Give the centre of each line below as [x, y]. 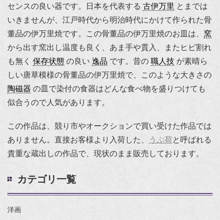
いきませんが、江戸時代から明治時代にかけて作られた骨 [110, 20]
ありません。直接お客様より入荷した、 [78, 140]
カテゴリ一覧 [47, 179]
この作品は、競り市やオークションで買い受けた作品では [110, 126]
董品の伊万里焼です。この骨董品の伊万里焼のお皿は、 [106, 34]
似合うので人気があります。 [58, 103]
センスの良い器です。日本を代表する [75, 6]
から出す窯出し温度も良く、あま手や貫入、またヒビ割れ [110, 48]
